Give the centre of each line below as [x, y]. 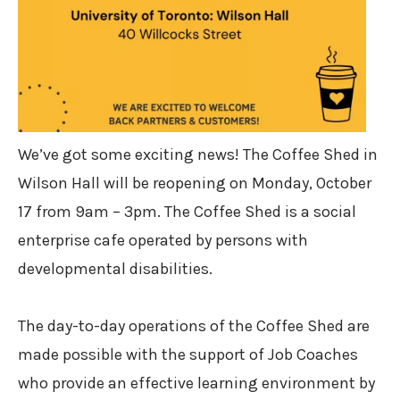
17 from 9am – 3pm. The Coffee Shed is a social [187, 212]
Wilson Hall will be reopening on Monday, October [195, 183]
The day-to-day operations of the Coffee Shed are [194, 326]
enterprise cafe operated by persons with [163, 240]
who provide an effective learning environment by [196, 383]
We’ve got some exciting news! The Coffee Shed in [198, 154]
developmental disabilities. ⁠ [117, 269]
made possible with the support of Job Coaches [188, 354]
